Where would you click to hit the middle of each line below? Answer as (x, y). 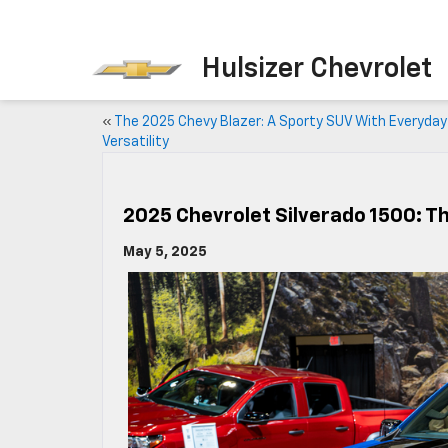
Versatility (135, 142)
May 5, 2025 (165, 252)
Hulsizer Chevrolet (317, 69)
